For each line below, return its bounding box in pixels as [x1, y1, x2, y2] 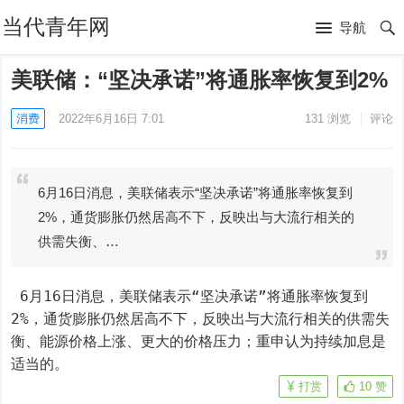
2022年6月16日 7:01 [59, 112, 165, 125]
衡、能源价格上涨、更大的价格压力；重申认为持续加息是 [11, 333, 387, 350]
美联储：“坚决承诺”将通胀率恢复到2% [11, 68, 389, 92]
